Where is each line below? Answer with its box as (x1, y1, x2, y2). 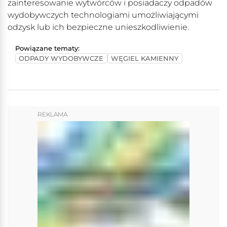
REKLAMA (37, 110, 67, 119)
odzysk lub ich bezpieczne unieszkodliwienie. (8, 22, 191, 32)
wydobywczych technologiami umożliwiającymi (8, 10, 199, 20)
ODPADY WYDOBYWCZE (19, 54, 104, 62)
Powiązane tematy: (15, 45, 80, 53)
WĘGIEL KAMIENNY (111, 54, 179, 62)
